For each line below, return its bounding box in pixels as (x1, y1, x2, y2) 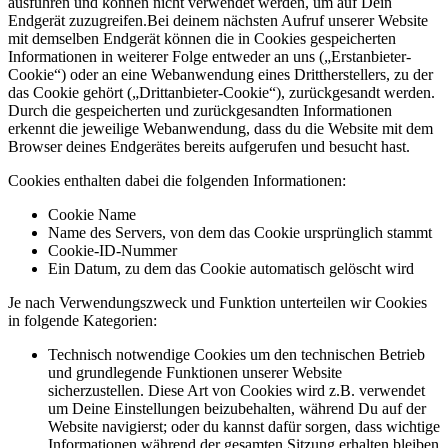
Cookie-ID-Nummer (48, 241, 177, 259)
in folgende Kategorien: (8, 311, 165, 329)
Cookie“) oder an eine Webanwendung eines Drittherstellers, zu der (8, 65, 433, 83)
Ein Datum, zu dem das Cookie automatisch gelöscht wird (48, 259, 414, 277)
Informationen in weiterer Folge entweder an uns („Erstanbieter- (8, 47, 411, 65)
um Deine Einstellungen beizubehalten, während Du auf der (48, 399, 426, 417)
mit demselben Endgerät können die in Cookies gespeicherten (8, 29, 396, 47)
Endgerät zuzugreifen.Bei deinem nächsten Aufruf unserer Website (8, 11, 428, 29)
